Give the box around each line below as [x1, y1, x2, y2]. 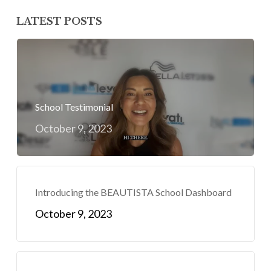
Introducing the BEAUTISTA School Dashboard [34, 186, 232, 198]
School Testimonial [34, 100, 113, 113]
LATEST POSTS [16, 15, 102, 27]
